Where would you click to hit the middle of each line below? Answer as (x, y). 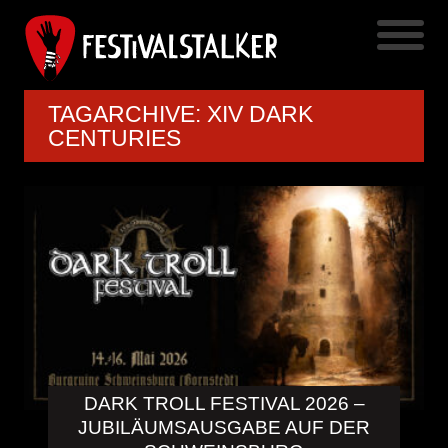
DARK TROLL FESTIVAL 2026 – (224, 404)
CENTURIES (114, 137)
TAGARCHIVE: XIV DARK (180, 113)
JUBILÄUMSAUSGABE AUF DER (224, 428)
